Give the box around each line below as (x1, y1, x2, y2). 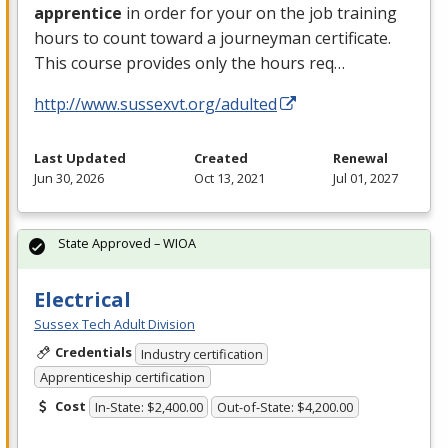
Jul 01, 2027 (333, 169, 398, 188)
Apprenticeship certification (39, 367, 205, 386)
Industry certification (140, 345, 263, 364)
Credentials (54, 343, 132, 362)
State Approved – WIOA (58, 234, 196, 253)
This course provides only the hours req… (34, 52, 345, 75)
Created (194, 149, 248, 168)
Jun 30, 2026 (34, 169, 104, 188)
